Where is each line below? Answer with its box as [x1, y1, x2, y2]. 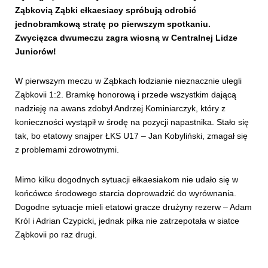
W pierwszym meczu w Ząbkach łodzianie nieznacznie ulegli [15, 76, 242, 86]
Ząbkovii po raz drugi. [15, 229, 97, 239]
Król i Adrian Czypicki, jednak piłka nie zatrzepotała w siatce [15, 215, 239, 226]
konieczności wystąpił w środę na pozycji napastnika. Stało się [15, 117, 249, 127]
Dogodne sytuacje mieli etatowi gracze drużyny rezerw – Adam [15, 202, 252, 212]
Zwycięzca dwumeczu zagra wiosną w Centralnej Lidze [15, 33, 237, 43]
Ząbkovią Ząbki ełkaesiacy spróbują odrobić [15, 5, 196, 16]
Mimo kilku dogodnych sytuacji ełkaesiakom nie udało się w [15, 174, 238, 184]
